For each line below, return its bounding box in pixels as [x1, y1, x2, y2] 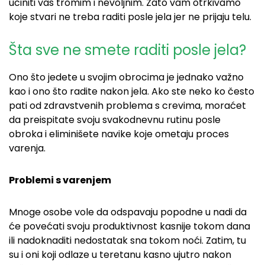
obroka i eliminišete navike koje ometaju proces [9, 127, 229, 141]
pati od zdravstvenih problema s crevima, [9, 98, 205, 112]
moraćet [205, 98, 246, 112]
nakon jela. [100, 84, 149, 98]
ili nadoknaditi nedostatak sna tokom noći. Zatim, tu [9, 233, 246, 247]
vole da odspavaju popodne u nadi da [75, 205, 247, 219]
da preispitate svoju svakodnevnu [9, 112, 166, 127]
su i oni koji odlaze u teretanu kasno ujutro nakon [9, 247, 231, 261]
